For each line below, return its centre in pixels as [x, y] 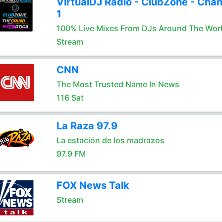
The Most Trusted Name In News [118, 84]
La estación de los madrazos [110, 140]
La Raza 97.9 [87, 126]
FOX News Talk [93, 185]
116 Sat [70, 98]
